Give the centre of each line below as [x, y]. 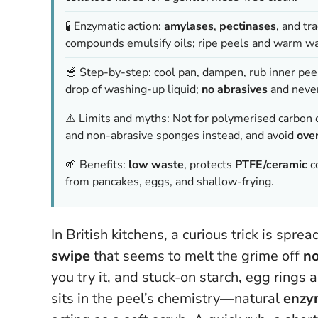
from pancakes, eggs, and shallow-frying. [170, 181]
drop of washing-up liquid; [133, 89]
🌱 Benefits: [97, 164]
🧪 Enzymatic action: [115, 26]
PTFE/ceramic [271, 164]
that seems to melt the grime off [197, 256]
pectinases [248, 26]
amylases [189, 26]
